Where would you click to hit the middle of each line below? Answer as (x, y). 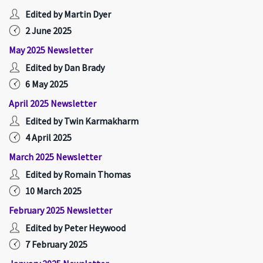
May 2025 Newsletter (51, 50)
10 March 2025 (53, 191)
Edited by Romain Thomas (78, 174)
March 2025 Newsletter (55, 157)
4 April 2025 (48, 137)
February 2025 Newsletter (60, 210)
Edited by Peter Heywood (75, 228)
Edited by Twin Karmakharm (82, 121)
